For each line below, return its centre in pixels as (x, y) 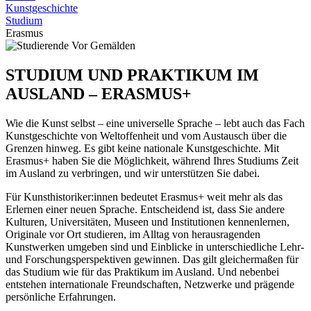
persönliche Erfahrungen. (61, 296)
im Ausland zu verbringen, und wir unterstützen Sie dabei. (133, 173)
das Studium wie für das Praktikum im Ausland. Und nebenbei (142, 271)
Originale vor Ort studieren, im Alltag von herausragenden (133, 234)
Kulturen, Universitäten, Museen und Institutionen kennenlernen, (148, 221)
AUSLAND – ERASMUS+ (99, 93)
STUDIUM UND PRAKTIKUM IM (132, 75)
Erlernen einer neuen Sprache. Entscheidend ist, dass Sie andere (145, 209)
